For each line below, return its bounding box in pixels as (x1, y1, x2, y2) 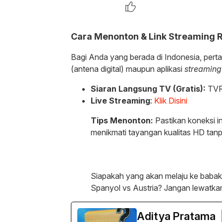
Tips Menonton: (91, 115, 153, 125)
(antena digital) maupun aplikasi (71, 63, 184, 74)
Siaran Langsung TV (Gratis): (91, 83, 206, 94)
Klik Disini (154, 95, 187, 106)
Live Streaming (91, 95, 150, 106)
